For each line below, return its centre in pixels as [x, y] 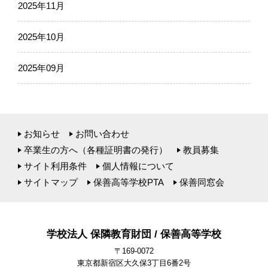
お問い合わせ [102, 134]
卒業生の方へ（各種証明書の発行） [95, 150]
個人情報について [138, 166]
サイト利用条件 [55, 166]
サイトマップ [51, 182]
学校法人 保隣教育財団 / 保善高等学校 [134, 234]
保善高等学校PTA [128, 182]
